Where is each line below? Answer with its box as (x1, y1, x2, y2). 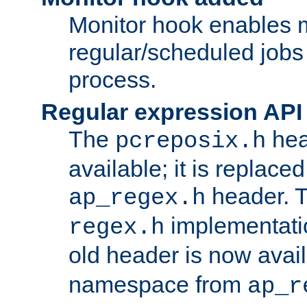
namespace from (69, 271, 247, 297)
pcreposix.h (115, 127, 266, 154)
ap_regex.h (69, 184, 206, 211)
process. (69, 66, 156, 93)
